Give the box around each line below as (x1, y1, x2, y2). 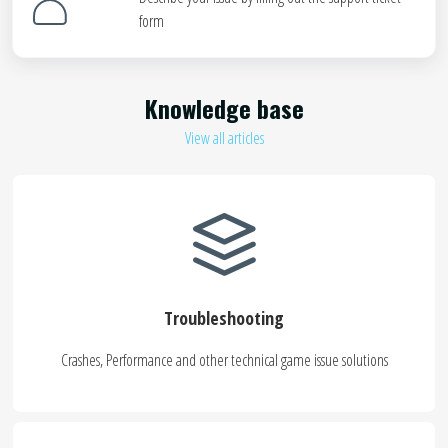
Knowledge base (144, 90, 304, 126)
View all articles (184, 127, 264, 149)
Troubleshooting (164, 306, 284, 330)
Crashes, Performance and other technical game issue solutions (60, 349, 388, 371)
